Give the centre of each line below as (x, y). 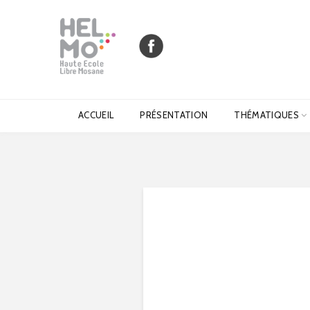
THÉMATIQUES (266, 115)
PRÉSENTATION (174, 115)
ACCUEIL (96, 115)
